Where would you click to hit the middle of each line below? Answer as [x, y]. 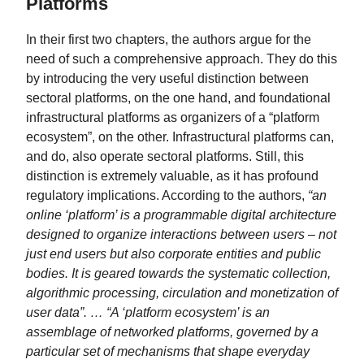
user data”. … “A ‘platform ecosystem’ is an [148, 312]
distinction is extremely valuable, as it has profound [172, 175]
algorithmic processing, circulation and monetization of [182, 292]
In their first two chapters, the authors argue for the [169, 39]
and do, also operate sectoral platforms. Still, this [165, 156]
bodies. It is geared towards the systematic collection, [178, 273]
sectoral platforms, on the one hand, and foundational [178, 97]
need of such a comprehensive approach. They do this [182, 58]
